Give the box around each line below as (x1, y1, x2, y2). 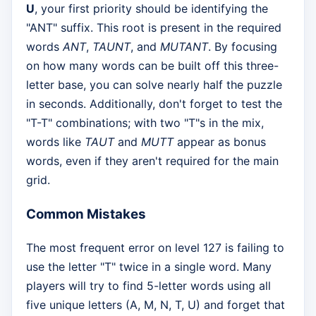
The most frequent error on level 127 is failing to (26, 240, 284, 255)
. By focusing (208, 39, 277, 54)
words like (26, 135, 85, 150)
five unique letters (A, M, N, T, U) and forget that (26, 297, 285, 312)
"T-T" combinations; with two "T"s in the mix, (26, 116, 264, 130)
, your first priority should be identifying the (35, 1, 268, 16)
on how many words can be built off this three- (26, 59, 279, 73)
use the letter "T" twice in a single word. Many (26, 259, 272, 274)
